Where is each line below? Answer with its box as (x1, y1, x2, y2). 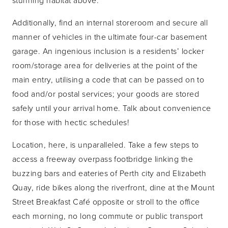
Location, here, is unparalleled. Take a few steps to (12, 138, 199, 150)
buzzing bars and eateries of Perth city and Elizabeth (12, 167, 207, 179)
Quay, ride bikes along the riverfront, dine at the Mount (12, 181, 215, 193)
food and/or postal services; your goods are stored (12, 88, 199, 99)
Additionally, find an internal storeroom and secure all (12, 16, 208, 28)
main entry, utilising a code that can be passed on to (12, 73, 205, 85)
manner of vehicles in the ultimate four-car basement (12, 31, 207, 42)
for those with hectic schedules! (12, 116, 130, 128)
